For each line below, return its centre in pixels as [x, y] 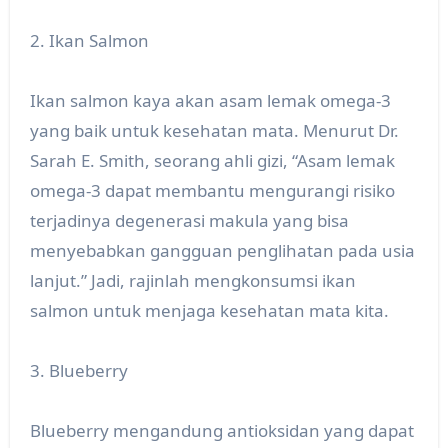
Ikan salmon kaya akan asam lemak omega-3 [210, 101]
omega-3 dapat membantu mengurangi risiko [212, 191]
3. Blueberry [78, 371]
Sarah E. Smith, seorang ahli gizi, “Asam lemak [212, 161]
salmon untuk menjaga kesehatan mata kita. [209, 311]
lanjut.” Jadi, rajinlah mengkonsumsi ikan [192, 281]
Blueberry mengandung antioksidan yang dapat [221, 431]
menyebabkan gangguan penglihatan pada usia [222, 251]
